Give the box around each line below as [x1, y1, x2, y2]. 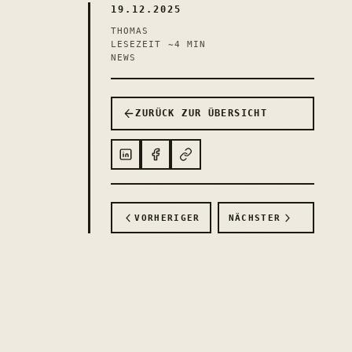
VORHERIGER [134, 212, 200, 223]
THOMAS [110, 25, 149, 36]
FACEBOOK [154, 152, 207, 163]
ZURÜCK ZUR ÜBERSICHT [135, 108, 268, 119]
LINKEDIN [124, 152, 178, 163]
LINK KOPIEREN [185, 152, 270, 163]
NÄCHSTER [228, 212, 281, 223]
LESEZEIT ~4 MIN [110, 38, 207, 49]
